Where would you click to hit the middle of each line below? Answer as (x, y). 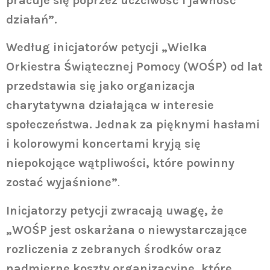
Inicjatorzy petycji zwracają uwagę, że (115, 210)
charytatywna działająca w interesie (110, 105)
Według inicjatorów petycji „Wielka (107, 48)
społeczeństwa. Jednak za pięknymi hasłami (133, 125)
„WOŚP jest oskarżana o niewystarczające (127, 230)
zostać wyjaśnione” (62, 183)
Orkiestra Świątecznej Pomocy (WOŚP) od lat (134, 67)
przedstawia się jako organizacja (101, 86)
